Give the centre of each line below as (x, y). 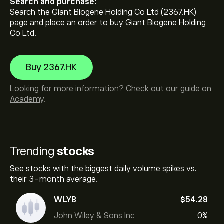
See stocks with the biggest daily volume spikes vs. (103, 169)
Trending (33, 151)
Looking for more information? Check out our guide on (111, 89)
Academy (27, 99)
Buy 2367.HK (51, 67)
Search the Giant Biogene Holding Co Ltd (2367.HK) (103, 12)
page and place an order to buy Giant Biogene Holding (108, 23)
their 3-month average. (54, 179)
